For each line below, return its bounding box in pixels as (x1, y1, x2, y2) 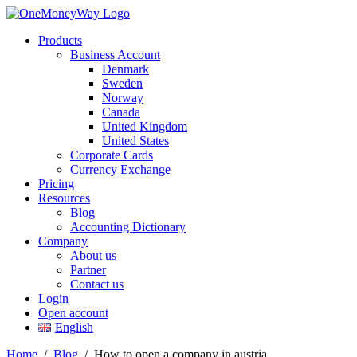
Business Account (70, 48, 160, 61)
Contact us (70, 277, 124, 291)
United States (102, 134, 169, 147)
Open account (38, 306, 108, 320)
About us (70, 249, 116, 262)
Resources (38, 191, 90, 205)
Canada (102, 105, 140, 119)
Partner (70, 263, 106, 277)
